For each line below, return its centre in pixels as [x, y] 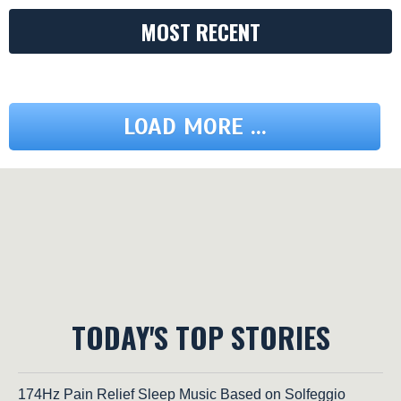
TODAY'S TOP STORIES [200, 337]
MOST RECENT [200, 32]
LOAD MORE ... [195, 127]
